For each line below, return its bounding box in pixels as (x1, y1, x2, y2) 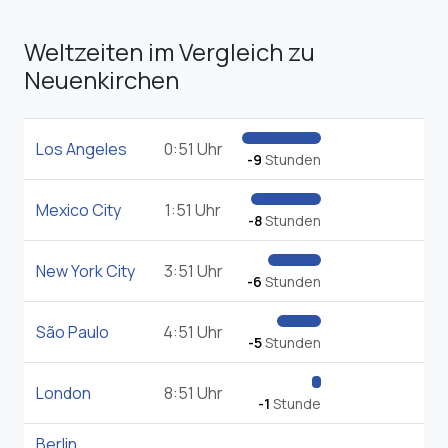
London (36, 382, 91, 405)
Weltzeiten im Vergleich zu (24, 35, 315, 69)
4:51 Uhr (163, 321, 223, 344)
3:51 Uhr (163, 260, 223, 283)
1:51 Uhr (165, 199, 221, 222)
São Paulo (36, 321, 109, 344)
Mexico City (36, 199, 121, 222)
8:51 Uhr (163, 382, 223, 405)
